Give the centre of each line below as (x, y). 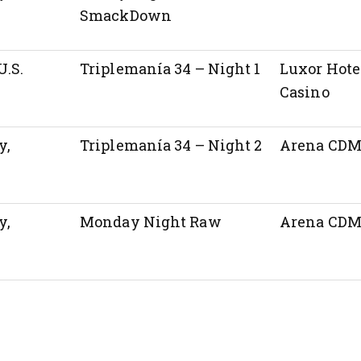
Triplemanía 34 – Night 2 (171, 145)
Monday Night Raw (151, 221)
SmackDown (134, 15)
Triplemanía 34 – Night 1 (170, 68)
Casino (305, 91)
